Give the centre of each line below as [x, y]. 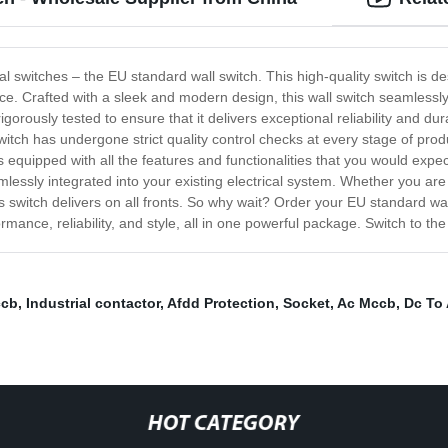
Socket [306, 303]
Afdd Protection [221, 303]
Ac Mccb [366, 303]
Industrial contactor [93, 303]
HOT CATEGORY [223, 425]
